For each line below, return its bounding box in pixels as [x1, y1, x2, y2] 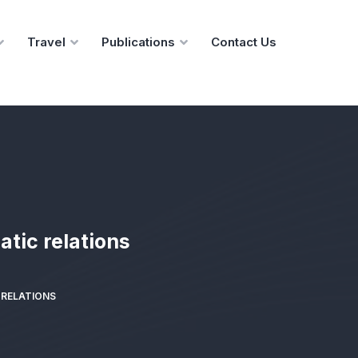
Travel [27, 34, 66, 50]
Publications [101, 34, 175, 50]
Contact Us [211, 34, 276, 50]
